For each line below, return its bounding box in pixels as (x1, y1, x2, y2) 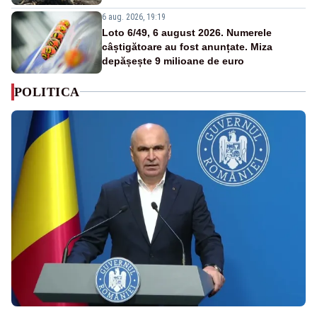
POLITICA (14, 84, 80, 99)
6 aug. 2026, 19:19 (102, 11, 166, 22)
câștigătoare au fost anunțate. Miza (102, 40, 272, 52)
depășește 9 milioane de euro (102, 54, 244, 67)
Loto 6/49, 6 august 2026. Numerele (102, 26, 272, 38)
